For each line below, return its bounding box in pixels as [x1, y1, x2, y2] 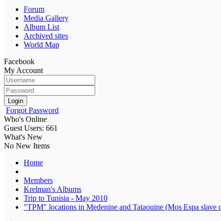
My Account [4, 66, 43, 74]
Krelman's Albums [24, 184, 81, 193]
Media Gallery [24, 13, 69, 22]
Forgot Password [6, 106, 59, 114]
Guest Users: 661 [4, 123, 58, 132]
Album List [24, 22, 59, 31]
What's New [4, 132, 42, 141]
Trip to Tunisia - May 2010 [24, 193, 108, 202]
